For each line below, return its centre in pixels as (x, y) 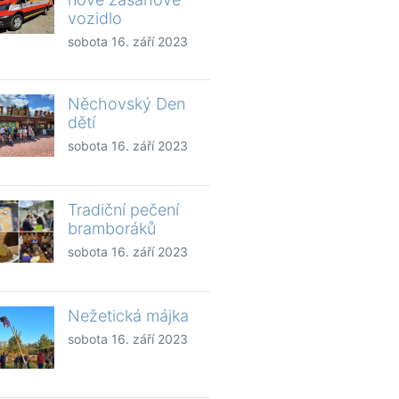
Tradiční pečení (123, 209)
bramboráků (112, 228)
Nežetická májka (128, 315)
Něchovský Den (126, 103)
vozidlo (95, 18)
